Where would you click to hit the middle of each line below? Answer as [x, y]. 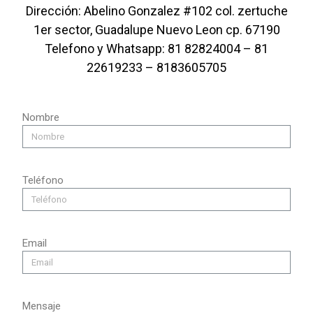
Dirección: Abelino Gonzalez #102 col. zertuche [156, 11]
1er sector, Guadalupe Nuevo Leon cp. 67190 [156, 30]
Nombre [41, 118]
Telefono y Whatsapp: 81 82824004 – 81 [156, 49]
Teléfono [43, 181]
